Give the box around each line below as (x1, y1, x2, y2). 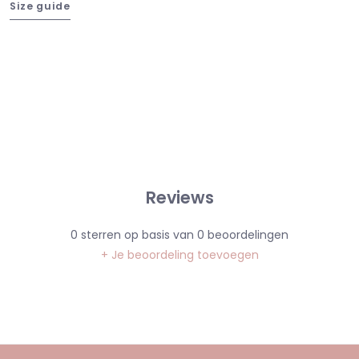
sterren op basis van (78, 226, 197, 243)
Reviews (145, 185, 214, 209)
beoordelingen (204, 226, 288, 243)
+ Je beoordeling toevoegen (100, 246, 259, 263)
